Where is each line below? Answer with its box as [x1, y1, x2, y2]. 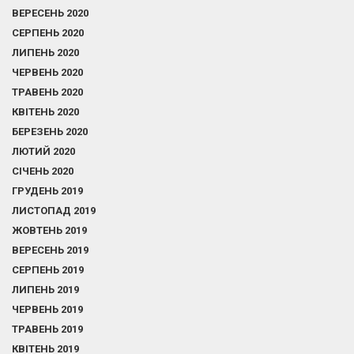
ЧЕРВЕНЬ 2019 [12, 303, 83, 315]
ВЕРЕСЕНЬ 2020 [12, 7, 88, 19]
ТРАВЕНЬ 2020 [12, 86, 83, 98]
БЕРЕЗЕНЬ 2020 [12, 126, 88, 137]
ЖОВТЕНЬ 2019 [12, 224, 87, 236]
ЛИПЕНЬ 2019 [12, 284, 79, 296]
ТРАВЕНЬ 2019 [12, 323, 83, 335]
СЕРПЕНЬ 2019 [12, 264, 84, 276]
